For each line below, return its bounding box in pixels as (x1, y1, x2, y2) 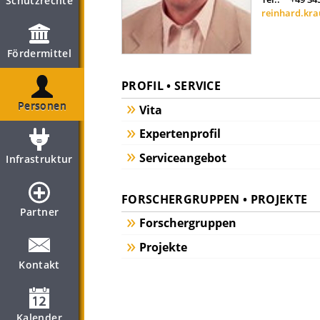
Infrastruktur (6, 152, 73, 166)
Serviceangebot (139, 150, 226, 166)
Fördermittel (6, 46, 72, 60)
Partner (19, 205, 59, 219)
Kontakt (19, 258, 60, 271)
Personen (18, 99, 66, 113)
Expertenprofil (139, 126, 221, 142)
